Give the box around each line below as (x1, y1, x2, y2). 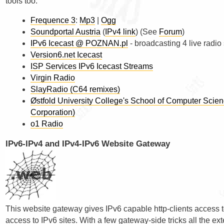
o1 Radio (30, 119, 63, 128)
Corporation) (30, 108, 75, 117)
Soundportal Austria (30, 27, 100, 36)
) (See (135, 27, 159, 36)
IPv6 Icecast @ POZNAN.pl (30, 39, 128, 48)
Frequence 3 (30, 16, 75, 25)
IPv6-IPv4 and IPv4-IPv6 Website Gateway (5, 139, 170, 149)
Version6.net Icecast (30, 50, 102, 59)
